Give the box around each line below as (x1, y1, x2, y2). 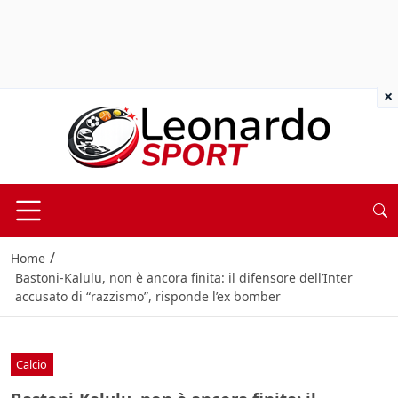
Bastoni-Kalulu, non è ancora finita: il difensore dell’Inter (14, 269, 353, 287)
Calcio (16, 355, 48, 372)
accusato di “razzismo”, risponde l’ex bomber (14, 288, 281, 306)
